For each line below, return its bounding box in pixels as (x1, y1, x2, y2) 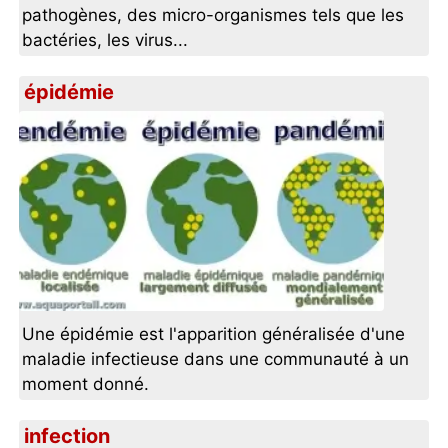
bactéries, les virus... (22, 30, 189, 51)
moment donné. (22, 374, 150, 395)
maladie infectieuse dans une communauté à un (22, 349, 410, 370)
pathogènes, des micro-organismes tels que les (22, 5, 405, 26)
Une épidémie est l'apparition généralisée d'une (22, 324, 406, 345)
